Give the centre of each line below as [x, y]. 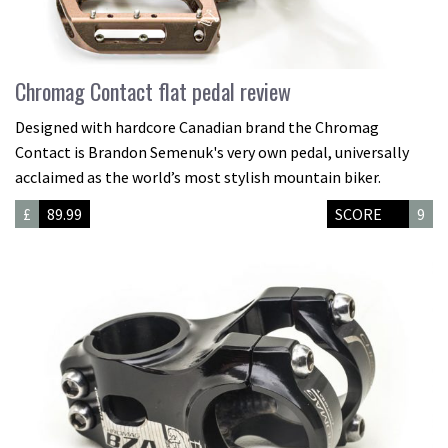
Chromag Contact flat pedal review [153, 90]
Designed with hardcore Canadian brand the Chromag [197, 126]
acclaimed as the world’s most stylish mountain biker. [198, 176]
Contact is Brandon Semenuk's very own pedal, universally [212, 151]
